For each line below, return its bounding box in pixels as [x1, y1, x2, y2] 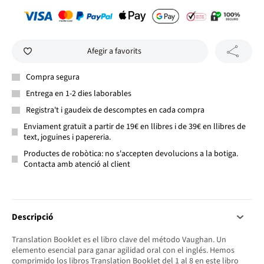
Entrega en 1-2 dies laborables [26, 87, 131, 100]
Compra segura [26, 71, 80, 83]
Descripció [12, 210, 53, 223]
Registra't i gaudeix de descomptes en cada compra [26, 104, 204, 116]
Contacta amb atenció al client [23, 158, 130, 170]
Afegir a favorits [87, 45, 141, 57]
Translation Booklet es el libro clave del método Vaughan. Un [12, 233, 226, 246]
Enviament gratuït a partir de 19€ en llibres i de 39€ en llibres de [24, 120, 246, 133]
